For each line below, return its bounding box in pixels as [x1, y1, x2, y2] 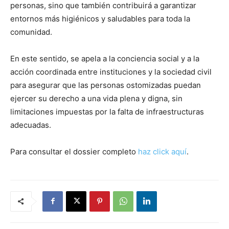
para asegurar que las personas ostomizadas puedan [10, 80, 201, 90]
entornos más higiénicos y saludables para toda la [10, 13, 190, 24]
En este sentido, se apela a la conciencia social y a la [10, 53, 199, 63]
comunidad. [10, 27, 52, 37]
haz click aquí [138, 146, 187, 156]
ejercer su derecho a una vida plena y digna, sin [10, 93, 182, 103]
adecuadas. [10, 120, 51, 130]
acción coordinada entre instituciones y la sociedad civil [10, 66, 212, 77]
